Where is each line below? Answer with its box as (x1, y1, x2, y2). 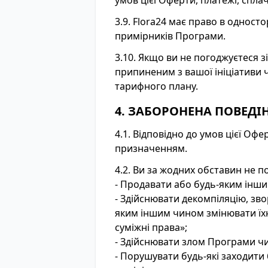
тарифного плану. (115, 80, 198, 93)
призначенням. (115, 142, 187, 155)
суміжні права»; (115, 221, 187, 234)
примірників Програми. (115, 29, 226, 42)
